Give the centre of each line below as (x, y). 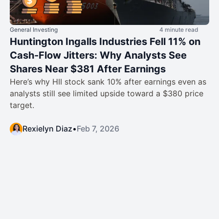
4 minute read (179, 29)
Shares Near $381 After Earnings (88, 69)
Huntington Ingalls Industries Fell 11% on (105, 41)
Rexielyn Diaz (47, 128)
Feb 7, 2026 (98, 128)
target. (22, 105)
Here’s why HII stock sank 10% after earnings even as (108, 81)
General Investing (34, 29)
